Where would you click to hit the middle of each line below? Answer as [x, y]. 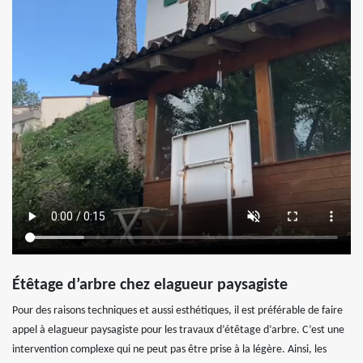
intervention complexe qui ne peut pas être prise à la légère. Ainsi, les [169, 349]
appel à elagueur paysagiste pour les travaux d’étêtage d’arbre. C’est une [178, 330]
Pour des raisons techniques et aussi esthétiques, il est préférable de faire [177, 310]
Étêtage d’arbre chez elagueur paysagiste [150, 285]
